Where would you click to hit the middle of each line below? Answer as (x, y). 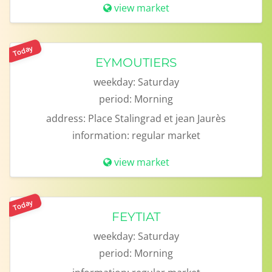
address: (66, 118)
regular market (166, 135)
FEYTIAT (136, 217)
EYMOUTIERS (136, 63)
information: (100, 135)
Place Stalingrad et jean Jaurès (157, 118)
